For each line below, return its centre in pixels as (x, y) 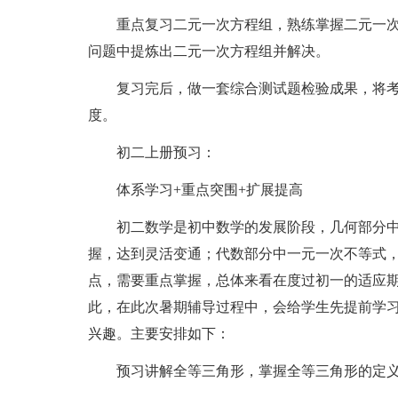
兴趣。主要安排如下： (159, 334)
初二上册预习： (151, 152)
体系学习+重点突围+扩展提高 (195, 190)
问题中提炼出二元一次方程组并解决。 (208, 51)
